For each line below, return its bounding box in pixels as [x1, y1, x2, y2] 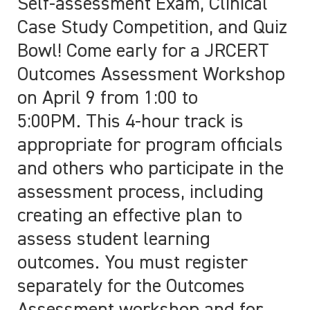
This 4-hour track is [86, 112, 244, 132]
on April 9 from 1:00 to [17, 89, 198, 109]
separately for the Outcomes [17, 277, 245, 297]
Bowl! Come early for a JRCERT [17, 42, 269, 62]
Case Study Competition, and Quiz [17, 18, 287, 38]
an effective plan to [88, 206, 242, 226]
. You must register [95, 253, 248, 273]
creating [17, 206, 88, 226]
